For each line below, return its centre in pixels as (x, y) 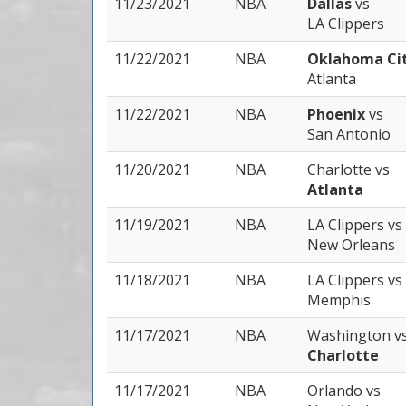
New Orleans (351, 245)
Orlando (337, 391)
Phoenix (338, 114)
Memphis (339, 300)
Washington (351, 335)
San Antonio (349, 134)
